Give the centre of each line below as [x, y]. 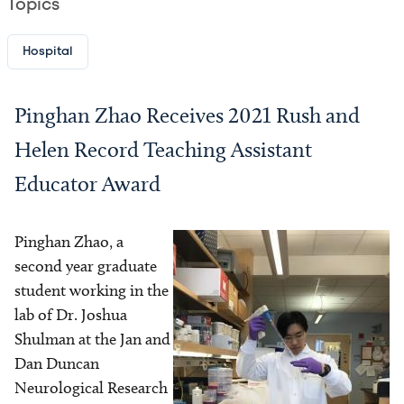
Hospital [48, 52]
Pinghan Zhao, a [69, 242]
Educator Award [87, 184]
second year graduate [86, 266]
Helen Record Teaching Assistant [163, 149]
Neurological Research [91, 388]
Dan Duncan [57, 363]
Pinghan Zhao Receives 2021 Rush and [187, 115]
